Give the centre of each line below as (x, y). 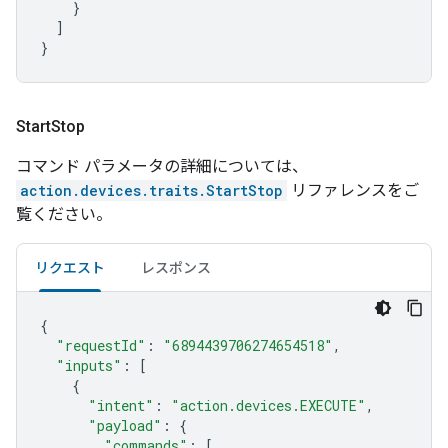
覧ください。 (64, 214)
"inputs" (89, 365)
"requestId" (101, 345)
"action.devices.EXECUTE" (268, 405)
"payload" (125, 425)
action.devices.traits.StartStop (151, 190)
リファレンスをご (353, 190)
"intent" (121, 405)
